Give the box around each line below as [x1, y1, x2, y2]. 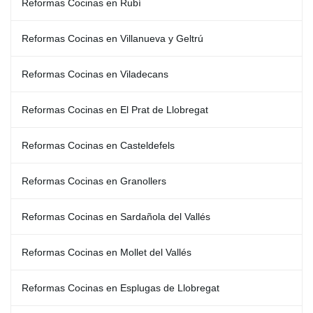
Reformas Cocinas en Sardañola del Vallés [22, 211, 210, 222]
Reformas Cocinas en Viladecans [22, 68, 168, 80]
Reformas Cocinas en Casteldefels [22, 140, 175, 151]
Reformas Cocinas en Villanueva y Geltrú [22, 33, 203, 44]
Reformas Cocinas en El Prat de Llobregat [22, 104, 208, 115]
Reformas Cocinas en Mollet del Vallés [22, 247, 191, 258]
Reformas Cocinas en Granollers [22, 175, 166, 187]
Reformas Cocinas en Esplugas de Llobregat [22, 282, 219, 293]
